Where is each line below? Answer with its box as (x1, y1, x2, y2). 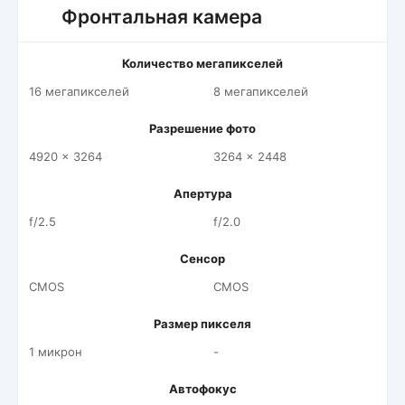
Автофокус (168, 381, 237, 396)
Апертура (173, 186, 232, 201)
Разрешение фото (149, 121, 256, 136)
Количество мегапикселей (122, 56, 283, 71)
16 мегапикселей (29, 84, 129, 99)
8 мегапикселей (213, 84, 308, 99)
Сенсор (180, 251, 225, 266)
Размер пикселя (154, 316, 251, 331)
